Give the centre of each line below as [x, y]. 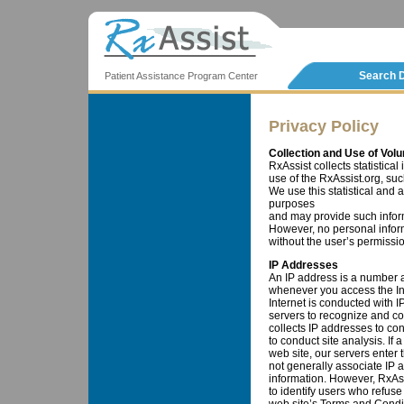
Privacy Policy [323, 127]
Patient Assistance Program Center [173, 76]
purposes [291, 204]
